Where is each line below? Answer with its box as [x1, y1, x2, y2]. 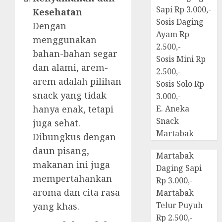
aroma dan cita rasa [33, 186, 120, 198]
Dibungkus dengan [33, 130, 116, 143]
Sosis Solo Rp [156, 78, 205, 90]
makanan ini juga [33, 158, 110, 170]
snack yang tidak [33, 89, 107, 101]
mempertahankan [33, 172, 112, 184]
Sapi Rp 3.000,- [156, 4, 212, 15]
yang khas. [33, 200, 79, 212]
